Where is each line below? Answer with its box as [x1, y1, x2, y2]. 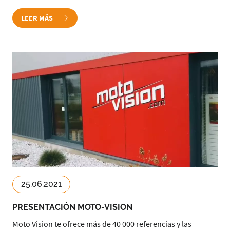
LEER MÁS [21, 13, 54, 23]
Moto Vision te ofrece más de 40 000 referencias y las [12, 219, 191, 229]
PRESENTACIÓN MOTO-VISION [12, 202, 133, 212]
